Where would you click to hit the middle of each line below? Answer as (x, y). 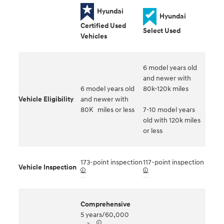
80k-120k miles (166, 88)
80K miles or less (107, 109)
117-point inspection (173, 162)
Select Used (162, 30)
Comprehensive (105, 204)
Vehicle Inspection (47, 167)
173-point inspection (111, 162)
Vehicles (94, 36)
